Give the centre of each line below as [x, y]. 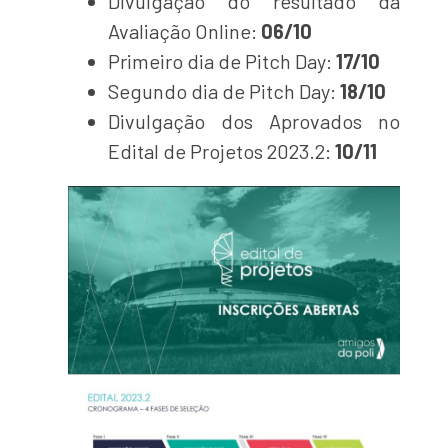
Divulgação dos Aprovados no [254, 121]
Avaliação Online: [185, 31]
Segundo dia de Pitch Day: [224, 91]
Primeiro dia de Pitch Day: [222, 61]
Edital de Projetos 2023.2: [222, 151]
